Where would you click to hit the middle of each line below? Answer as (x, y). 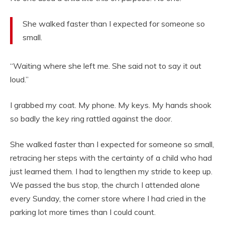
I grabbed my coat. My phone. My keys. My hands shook (111, 105)
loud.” (19, 80)
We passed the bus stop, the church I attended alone (105, 185)
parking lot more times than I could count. (83, 212)
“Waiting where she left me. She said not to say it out (106, 66)
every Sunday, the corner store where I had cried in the (108, 199)
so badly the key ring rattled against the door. (91, 119)
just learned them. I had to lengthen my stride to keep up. (111, 172)
